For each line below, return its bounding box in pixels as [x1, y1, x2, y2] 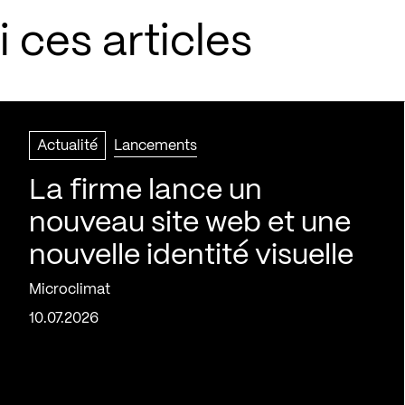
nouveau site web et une [29, 210, 351, 237]
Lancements [114, 139, 197, 153]
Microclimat [29, 283, 110, 297]
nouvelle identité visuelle [29, 242, 353, 269]
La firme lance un [29, 177, 262, 204]
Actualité [37, 139, 98, 153]
